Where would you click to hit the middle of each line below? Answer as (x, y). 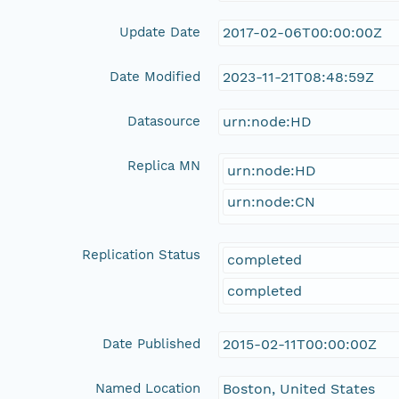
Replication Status (142, 254)
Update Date (160, 32)
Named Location (148, 388)
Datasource (164, 121)
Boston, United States (299, 388)
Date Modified (155, 76)
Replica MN (164, 165)
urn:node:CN (272, 201)
